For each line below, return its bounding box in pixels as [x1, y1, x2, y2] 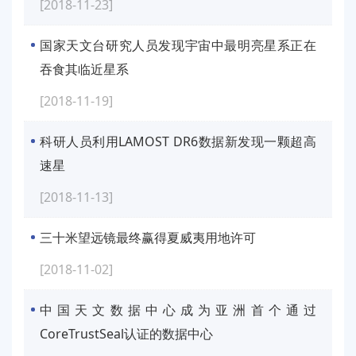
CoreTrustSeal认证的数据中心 [40, 325, 213, 343]
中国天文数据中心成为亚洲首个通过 [40, 301, 316, 319]
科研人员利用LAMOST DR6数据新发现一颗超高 [40, 133, 316, 151]
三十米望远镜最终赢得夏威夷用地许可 [40, 229, 256, 247]
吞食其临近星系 [40, 60, 129, 79]
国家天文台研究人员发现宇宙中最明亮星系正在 [40, 37, 316, 55]
